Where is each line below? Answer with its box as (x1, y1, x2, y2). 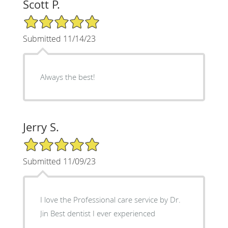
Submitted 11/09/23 (22, 155, 96, 167)
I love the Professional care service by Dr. (40, 194, 181, 205)
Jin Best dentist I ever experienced (40, 208, 155, 218)
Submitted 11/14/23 (22, 33, 96, 44)
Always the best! (40, 71, 95, 82)
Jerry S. (22, 119, 59, 134)
